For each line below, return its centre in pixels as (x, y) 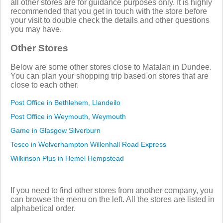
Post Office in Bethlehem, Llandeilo (65, 102)
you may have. (36, 29)
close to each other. (45, 85)
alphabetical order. (43, 208)
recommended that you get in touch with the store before (109, 11)
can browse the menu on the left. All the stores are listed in (112, 199)
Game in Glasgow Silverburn (56, 130)
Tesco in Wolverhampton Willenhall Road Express (88, 144)
